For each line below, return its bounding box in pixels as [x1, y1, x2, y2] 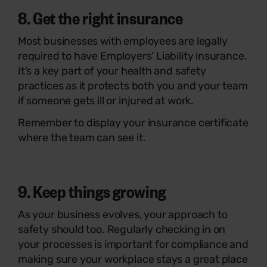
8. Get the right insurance [18, 6, 183, 29]
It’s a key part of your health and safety [18, 64, 206, 77]
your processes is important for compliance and [18, 238, 249, 251]
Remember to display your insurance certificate [18, 116, 249, 129]
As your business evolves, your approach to [18, 208, 228, 221]
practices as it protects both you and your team [18, 79, 248, 92]
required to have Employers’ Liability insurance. [18, 49, 247, 63]
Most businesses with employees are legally [18, 35, 228, 48]
